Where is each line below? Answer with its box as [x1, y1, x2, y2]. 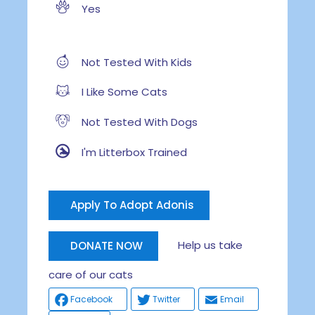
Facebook [70, 292, 112, 305]
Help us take [158, 238, 243, 253]
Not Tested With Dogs [78, 115, 198, 130]
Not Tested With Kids [78, 54, 192, 70]
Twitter [152, 292, 180, 305]
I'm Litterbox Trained [78, 144, 187, 160]
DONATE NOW [70, 238, 143, 254]
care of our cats [48, 267, 133, 283]
